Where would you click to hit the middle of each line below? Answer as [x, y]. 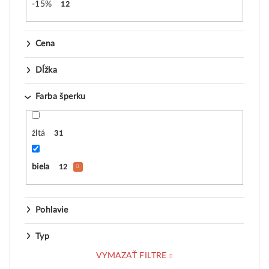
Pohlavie [52, 210]
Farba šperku [61, 97]
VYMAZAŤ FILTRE [131, 255]
